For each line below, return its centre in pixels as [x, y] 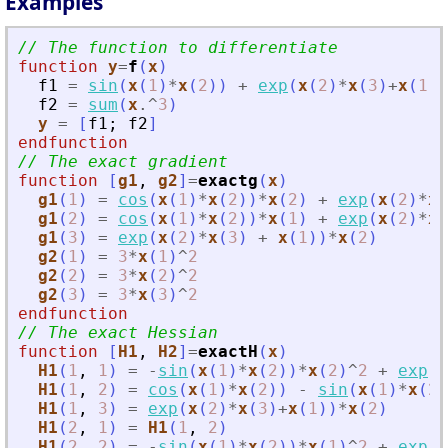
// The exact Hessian [118, 333]
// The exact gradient [123, 162]
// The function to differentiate [178, 48]
